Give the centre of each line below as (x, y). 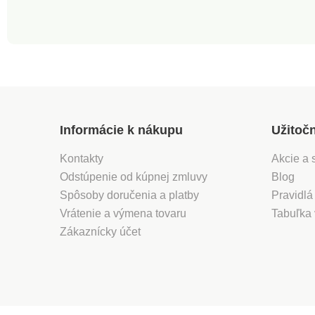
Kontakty (82, 158)
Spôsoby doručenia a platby (129, 195)
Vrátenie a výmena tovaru (123, 213)
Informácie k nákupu (121, 130)
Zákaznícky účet (100, 231)
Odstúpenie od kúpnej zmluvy (134, 176)
